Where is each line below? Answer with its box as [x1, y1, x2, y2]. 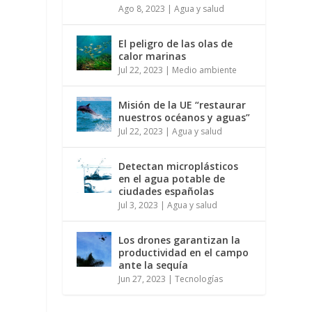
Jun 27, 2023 [118, 273, 166, 286]
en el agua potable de [118, 172, 226, 186]
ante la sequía [118, 258, 189, 272]
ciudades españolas [118, 185, 214, 198]
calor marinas [118, 49, 187, 63]
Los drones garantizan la [118, 233, 241, 247]
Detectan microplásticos [118, 159, 239, 173]
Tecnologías [175, 273, 224, 286]
